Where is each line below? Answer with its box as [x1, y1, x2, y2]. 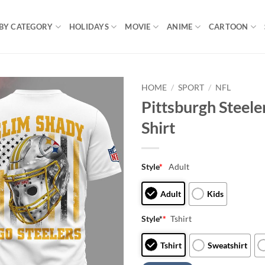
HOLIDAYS [69, 22, 109, 31]
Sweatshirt [208, 240, 248, 251]
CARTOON [208, 22, 248, 31]
